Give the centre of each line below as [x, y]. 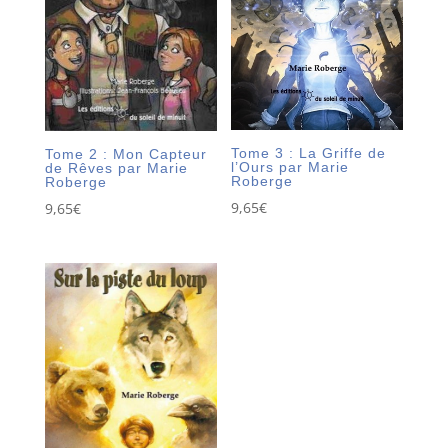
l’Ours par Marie [290, 167]
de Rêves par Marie [116, 167]
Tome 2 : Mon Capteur [125, 153]
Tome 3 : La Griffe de [309, 153]
